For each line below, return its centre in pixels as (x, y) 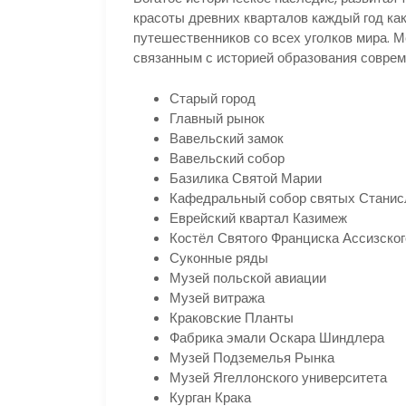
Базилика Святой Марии (246, 178)
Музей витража (217, 297)
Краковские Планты (232, 317)
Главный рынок (217, 118)
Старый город (213, 98)
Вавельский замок (227, 138)
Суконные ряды (219, 257)
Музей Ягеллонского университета (278, 377)
